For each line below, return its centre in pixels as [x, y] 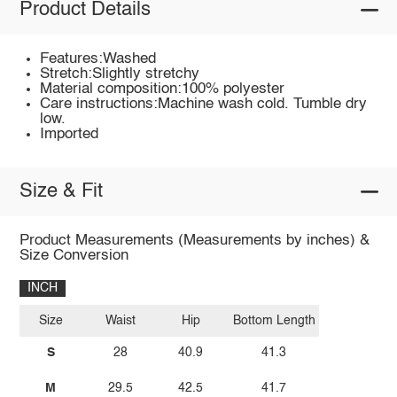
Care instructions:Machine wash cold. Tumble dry [204, 104]
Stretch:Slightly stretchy [120, 74]
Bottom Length [274, 321]
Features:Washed [98, 58]
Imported [70, 134]
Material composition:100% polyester [163, 89]
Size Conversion [74, 255]
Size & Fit [61, 192]
